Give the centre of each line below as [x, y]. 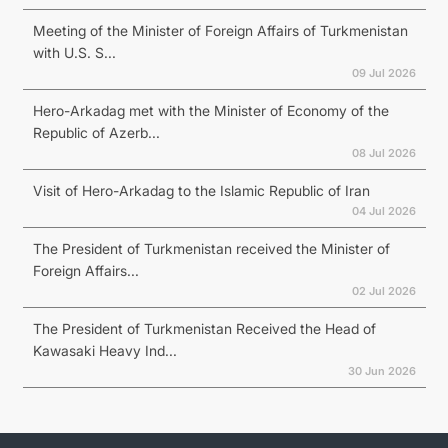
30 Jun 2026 [381, 370]
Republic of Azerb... [96, 132]
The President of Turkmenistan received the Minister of [211, 248]
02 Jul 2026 [383, 290]
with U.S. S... [74, 52]
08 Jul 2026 [383, 152]
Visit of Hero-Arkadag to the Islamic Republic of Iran [201, 190]
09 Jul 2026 [383, 72]
